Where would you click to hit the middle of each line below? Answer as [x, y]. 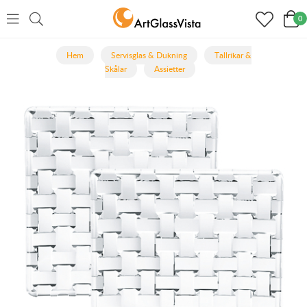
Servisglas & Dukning [149, 55]
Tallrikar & [233, 55]
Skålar [116, 69]
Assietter [170, 69]
